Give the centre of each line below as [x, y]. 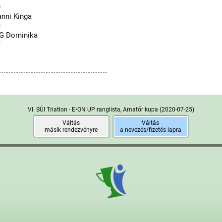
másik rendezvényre [71, 130]
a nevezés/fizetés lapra [150, 130]
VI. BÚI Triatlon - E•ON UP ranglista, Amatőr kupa [93, 110]
